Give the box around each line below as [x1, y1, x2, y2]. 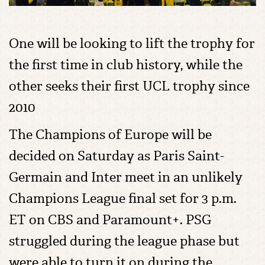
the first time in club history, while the [9, 56, 243, 73]
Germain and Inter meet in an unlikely [9, 169, 243, 186]
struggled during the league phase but [9, 232, 240, 250]
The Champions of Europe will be [9, 126, 212, 143]
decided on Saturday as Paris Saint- [9, 147, 224, 164]
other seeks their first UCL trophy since [9, 77, 250, 95]
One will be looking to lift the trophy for [9, 35, 255, 52]
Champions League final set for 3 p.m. [9, 190, 237, 207]
